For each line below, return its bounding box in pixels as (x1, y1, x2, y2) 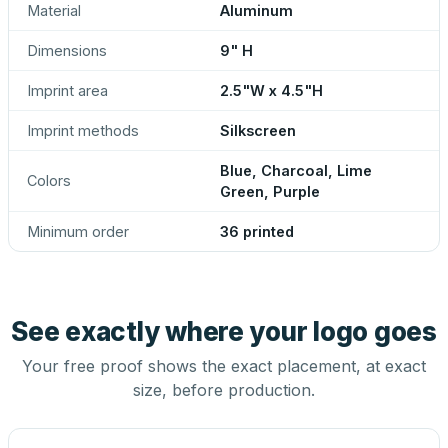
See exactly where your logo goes (11, 316, 437, 347)
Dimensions (27, 42, 107, 59)
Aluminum (220, 2, 293, 19)
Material (27, 2, 81, 19)
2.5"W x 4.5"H (220, 82, 323, 99)
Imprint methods (27, 122, 139, 139)
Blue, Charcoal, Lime (220, 162, 372, 179)
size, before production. (133, 380, 315, 400)
